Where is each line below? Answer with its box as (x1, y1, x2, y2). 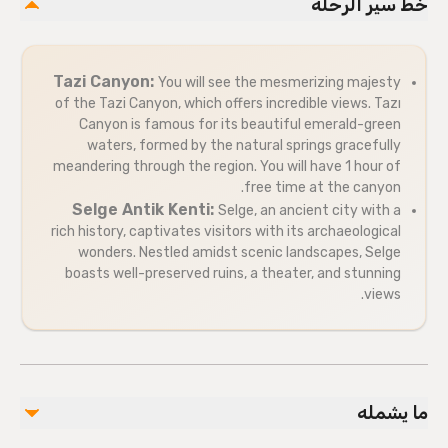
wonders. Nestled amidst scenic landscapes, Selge (78, 244, 401, 261)
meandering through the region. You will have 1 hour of (53, 158, 401, 175)
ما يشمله (357, 402, 428, 424)
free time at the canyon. (244, 179, 401, 196)
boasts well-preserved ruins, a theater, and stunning (65, 265, 401, 282)
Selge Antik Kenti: (72, 200, 218, 219)
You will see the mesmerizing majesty (158, 74, 401, 91)
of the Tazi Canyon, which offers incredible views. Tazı (55, 95, 401, 112)
